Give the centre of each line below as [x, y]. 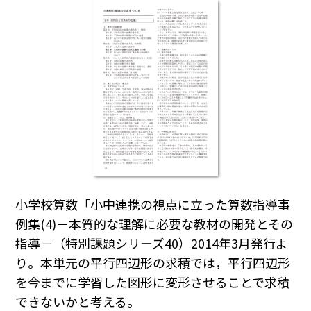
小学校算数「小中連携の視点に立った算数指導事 [153, 204]
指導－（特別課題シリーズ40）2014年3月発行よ [152, 243]
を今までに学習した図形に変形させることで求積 [153, 282]
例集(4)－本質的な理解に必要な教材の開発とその [154, 224]
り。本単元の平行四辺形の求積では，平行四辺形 [153, 263]
